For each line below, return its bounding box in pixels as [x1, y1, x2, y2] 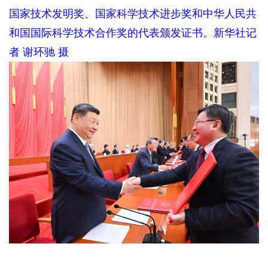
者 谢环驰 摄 [8, 45, 69, 58]
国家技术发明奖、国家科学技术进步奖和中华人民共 [8, 7, 257, 20]
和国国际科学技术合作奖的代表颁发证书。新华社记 [8, 26, 257, 39]
